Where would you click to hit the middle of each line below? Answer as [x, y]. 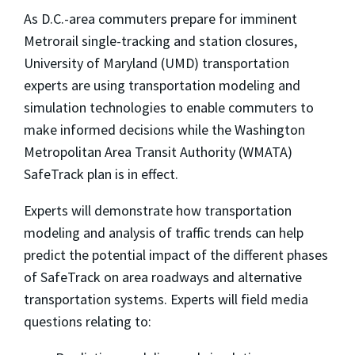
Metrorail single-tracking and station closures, [160, 41]
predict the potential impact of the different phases [176, 255]
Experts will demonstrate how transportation [158, 211]
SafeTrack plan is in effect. [101, 174]
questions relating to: [88, 322]
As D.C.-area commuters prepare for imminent [160, 19]
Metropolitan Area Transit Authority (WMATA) [158, 152]
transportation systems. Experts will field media [166, 300]
